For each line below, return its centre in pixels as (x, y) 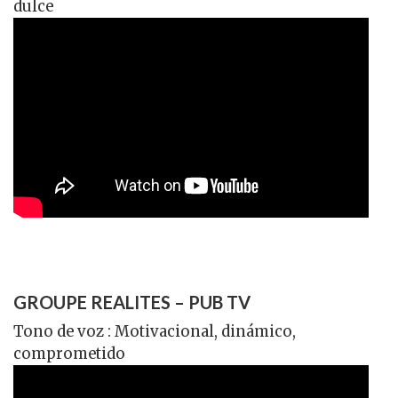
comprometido (69, 354)
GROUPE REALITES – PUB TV (132, 302)
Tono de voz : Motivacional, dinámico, (155, 331)
